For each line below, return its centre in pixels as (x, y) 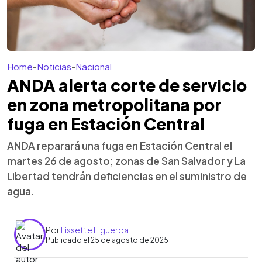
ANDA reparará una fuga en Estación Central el (120, 146)
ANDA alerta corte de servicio (127, 85)
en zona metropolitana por (114, 104)
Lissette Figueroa (95, 230)
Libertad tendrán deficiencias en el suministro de (127, 176)
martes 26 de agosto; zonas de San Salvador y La (126, 161)
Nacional (94, 66)
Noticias (54, 66)
